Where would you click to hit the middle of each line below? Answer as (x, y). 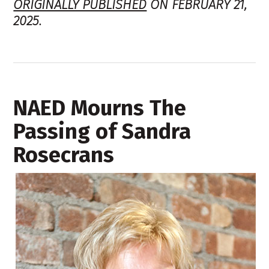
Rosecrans (64, 155)
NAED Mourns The (100, 108)
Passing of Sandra (102, 131)
